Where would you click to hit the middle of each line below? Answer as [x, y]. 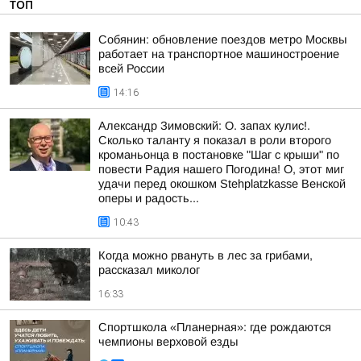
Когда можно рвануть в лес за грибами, [205, 255]
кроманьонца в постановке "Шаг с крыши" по [219, 155]
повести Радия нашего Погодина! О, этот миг [221, 169]
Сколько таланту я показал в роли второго [215, 140]
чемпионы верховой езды [168, 342]
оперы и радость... [149, 198]
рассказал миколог [149, 270]
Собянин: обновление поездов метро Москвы [222, 39]
